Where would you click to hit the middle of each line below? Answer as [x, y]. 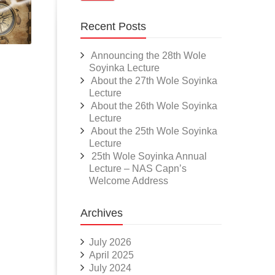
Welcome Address [129, 181]
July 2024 [110, 268]
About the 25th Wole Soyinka [154, 131]
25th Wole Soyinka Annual [149, 156]
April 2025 [111, 255]
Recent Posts [113, 26]
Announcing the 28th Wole [149, 56]
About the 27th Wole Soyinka [154, 81]
